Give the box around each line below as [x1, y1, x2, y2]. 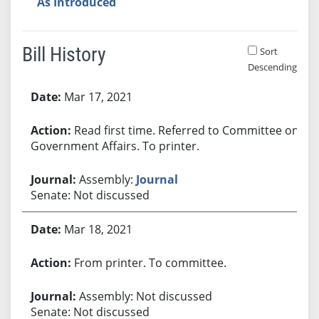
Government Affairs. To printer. [30, 137, 199, 154]
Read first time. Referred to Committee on [73, 122, 299, 138]
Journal [135, 171, 178, 187]
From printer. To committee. [73, 254, 226, 271]
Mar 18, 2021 [63, 221, 132, 237]
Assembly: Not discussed [78, 288, 212, 304]
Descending [247, 60, 297, 73]
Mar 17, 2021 [63, 88, 132, 105]
